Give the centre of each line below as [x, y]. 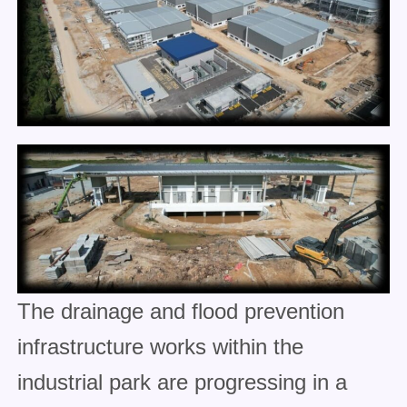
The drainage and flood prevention [180, 312]
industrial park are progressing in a [182, 382]
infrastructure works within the [160, 347]
